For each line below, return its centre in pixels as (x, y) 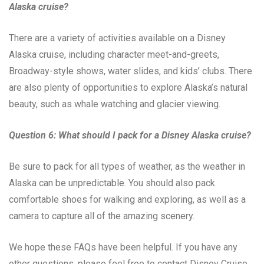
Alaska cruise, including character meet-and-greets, (114, 55)
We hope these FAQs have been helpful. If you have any (123, 247)
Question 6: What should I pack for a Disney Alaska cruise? (130, 136)
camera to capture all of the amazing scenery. (102, 216)
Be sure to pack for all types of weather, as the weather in (127, 167)
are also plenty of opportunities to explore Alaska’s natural (128, 88)
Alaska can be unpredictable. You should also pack (112, 183)
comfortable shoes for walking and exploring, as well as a (127, 200)
